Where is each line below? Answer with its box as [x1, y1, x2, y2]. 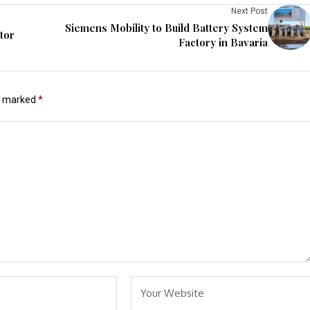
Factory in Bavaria [179, 35, 268, 49]
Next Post [231, 6, 268, 16]
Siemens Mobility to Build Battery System [65, 20, 268, 35]
